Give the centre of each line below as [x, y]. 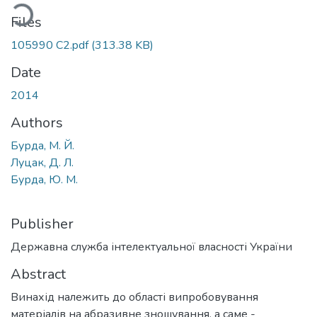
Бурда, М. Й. [42, 145]
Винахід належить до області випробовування [134, 297]
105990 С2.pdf [51, 45]
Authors [37, 122]
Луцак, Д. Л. [42, 162]
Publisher [42, 224]
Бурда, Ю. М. [44, 179]
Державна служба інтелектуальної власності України [151, 247]
